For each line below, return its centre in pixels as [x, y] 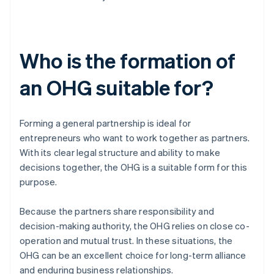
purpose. [39, 182]
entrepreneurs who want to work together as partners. [135, 138]
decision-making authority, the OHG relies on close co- [135, 226]
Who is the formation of [128, 61]
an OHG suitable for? [117, 87]
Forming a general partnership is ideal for [106, 123]
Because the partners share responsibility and [117, 211]
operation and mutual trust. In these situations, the [126, 241]
